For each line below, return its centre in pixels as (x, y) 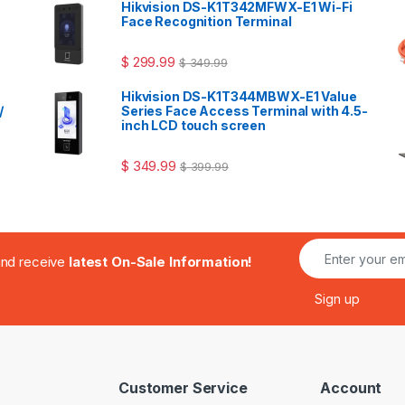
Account (351, 387)
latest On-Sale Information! (161, 262)
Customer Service (183, 387)
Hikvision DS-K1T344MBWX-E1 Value (239, 97)
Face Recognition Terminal (207, 22)
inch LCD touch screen (194, 126)
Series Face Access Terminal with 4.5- (245, 111)
